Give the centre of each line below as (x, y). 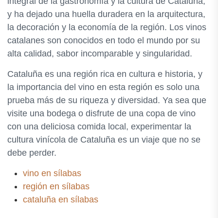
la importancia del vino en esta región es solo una (103, 87)
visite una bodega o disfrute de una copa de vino (101, 114)
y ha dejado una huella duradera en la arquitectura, (106, 14)
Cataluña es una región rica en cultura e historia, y (105, 74)
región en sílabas (56, 187)
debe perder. (32, 153)
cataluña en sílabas (61, 200)
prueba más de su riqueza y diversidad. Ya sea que (107, 100)
